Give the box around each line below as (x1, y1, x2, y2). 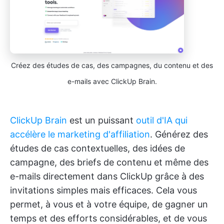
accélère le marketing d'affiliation (10, 129, 150, 140)
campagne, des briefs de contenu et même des (10, 157, 208, 168)
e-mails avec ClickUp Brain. (67, 77, 157, 86)
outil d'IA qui (136, 115, 187, 126)
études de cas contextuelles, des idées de (10, 143, 185, 154)
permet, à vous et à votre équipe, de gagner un (10, 199, 208, 210)
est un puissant (67, 115, 136, 126)
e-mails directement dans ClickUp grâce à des (10, 171, 204, 182)
